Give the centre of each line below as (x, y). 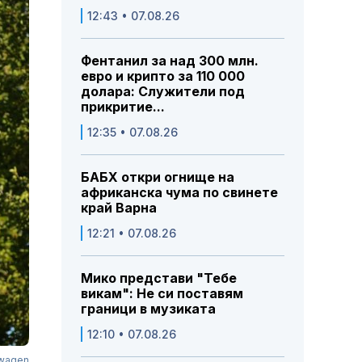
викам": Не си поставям (162, 294)
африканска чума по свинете (179, 193)
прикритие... (123, 107)
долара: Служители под (163, 92)
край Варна (119, 208)
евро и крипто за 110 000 (163, 76)
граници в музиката (148, 309)
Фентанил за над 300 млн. (170, 61)
